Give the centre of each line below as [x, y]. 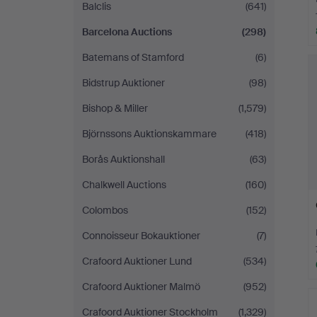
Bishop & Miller [115, 108]
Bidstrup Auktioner [123, 83]
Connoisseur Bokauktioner [141, 236]
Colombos [105, 210]
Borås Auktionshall [123, 159]
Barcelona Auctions [127, 32]
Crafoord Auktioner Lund [137, 261]
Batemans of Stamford [133, 57]
